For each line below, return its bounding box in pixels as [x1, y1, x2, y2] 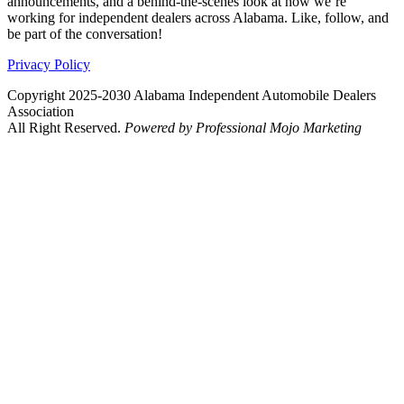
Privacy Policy [7, 56, 90, 72]
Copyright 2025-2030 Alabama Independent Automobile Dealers [7, 87, 376, 103]
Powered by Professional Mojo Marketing [124, 119, 362, 135]
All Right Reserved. [7, 119, 124, 135]
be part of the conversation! [7, 25, 162, 41]
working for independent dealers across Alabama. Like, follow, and [7, 9, 389, 25]
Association [7, 103, 74, 119]
